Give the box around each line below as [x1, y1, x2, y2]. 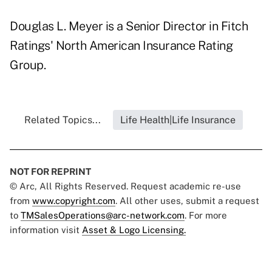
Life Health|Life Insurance [120, 114, 236, 126]
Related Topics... [24, 114, 101, 126]
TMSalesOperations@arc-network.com [21, 210, 185, 221]
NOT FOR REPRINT [10, 166, 91, 177]
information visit [10, 225, 82, 236]
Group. [10, 58, 46, 73]
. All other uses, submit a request [115, 195, 259, 206]
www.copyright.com [32, 195, 115, 206]
